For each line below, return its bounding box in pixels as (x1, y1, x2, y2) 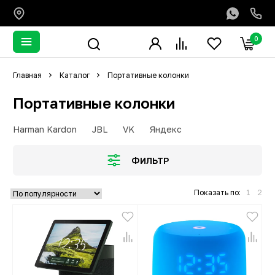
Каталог (60, 71, 90, 80)
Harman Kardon (13, 124, 77, 134)
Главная (13, 71, 42, 80)
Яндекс (150, 124, 182, 134)
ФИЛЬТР (131, 155, 169, 166)
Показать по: (194, 188, 241, 197)
